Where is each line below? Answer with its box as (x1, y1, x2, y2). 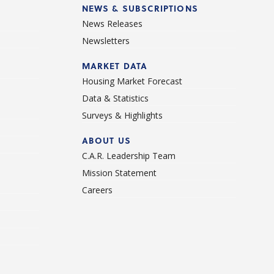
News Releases (81, 17, 143, 29)
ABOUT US (81, 133, 131, 147)
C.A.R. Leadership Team (81, 149, 176, 161)
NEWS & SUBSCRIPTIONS (81, 1, 198, 15)
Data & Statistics (81, 92, 149, 104)
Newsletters (81, 34, 130, 46)
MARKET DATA (81, 59, 148, 72)
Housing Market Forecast (81, 75, 182, 87)
